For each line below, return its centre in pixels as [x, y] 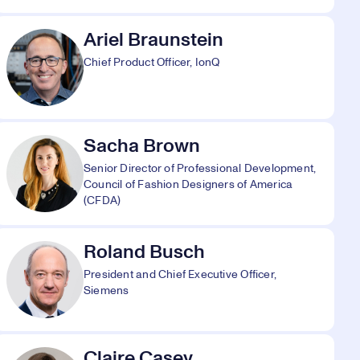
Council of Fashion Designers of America [188, 185]
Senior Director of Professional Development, [200, 169]
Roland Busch [144, 252]
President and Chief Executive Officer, [180, 275]
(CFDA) [102, 201]
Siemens [106, 291]
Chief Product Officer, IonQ [152, 63]
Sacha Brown [142, 146]
